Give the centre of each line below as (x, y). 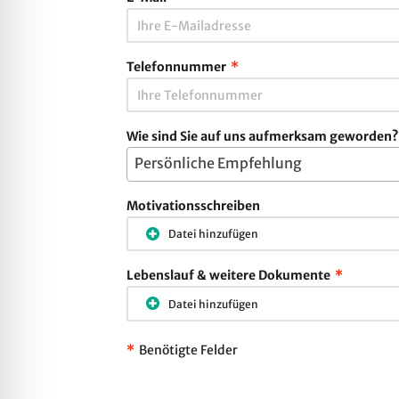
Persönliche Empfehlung (218, 163)
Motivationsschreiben (193, 206)
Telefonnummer (176, 67)
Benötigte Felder (188, 350)
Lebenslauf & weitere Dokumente (228, 275)
